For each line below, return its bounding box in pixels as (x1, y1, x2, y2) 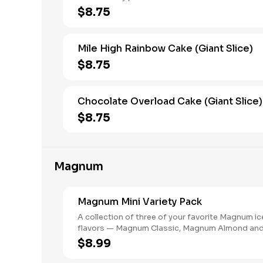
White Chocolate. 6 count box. (77, 234, 194, 244)
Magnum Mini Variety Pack (77, 195, 202, 208)
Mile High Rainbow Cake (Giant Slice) (77, 42, 253, 55)
